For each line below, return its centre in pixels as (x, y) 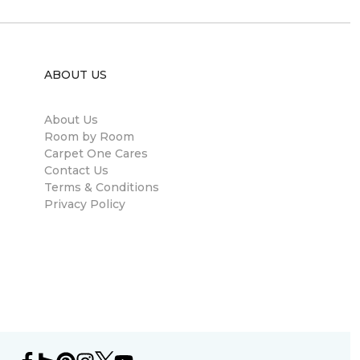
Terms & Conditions (102, 187)
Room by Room (89, 137)
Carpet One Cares (96, 153)
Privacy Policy (85, 204)
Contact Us (76, 170)
